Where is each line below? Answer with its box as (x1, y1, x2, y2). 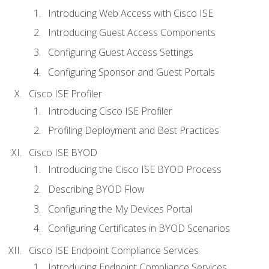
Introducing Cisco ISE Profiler (48, 104, 172, 118)
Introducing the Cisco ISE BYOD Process (48, 163, 222, 177)
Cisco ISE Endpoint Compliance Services (29, 243, 199, 257)
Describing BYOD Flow (48, 182, 145, 196)
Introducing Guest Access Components (48, 26, 216, 40)
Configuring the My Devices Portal (48, 202, 192, 216)
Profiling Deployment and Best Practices (48, 124, 219, 138)
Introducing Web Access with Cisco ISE (48, 6, 213, 20)
